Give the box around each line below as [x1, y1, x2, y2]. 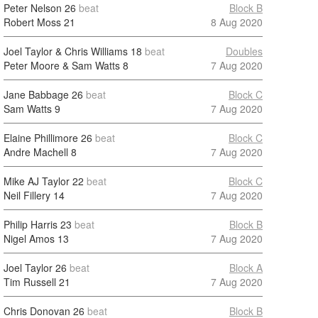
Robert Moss [4, 15, 61, 29]
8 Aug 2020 [211, 15, 263, 29]
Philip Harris [4, 217, 57, 231]
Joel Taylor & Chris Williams [4, 44, 128, 58]
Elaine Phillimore [4, 131, 78, 145]
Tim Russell [4, 275, 56, 289]
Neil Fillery [4, 188, 50, 202]
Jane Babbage [4, 87, 69, 102]
